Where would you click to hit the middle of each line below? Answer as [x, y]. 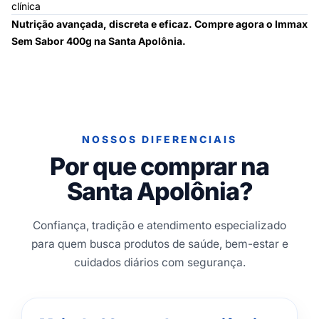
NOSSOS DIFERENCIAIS [159, 139]
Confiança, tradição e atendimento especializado [159, 225]
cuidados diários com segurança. [159, 262]
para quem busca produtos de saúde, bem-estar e [159, 244]
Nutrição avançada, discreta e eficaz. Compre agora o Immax [159, 24]
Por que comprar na [159, 166]
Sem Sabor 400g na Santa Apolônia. [99, 41]
